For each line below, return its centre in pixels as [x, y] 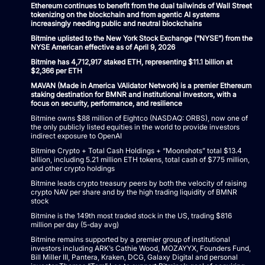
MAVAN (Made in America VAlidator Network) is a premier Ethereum [141, 85]
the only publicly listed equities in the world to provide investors [135, 127]
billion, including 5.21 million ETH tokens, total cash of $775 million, [140, 159]
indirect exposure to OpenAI [76, 135]
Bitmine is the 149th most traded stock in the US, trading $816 [131, 215]
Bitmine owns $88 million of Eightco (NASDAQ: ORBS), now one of [139, 118]
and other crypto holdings [73, 168]
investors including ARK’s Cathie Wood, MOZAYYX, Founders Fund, [141, 248]
